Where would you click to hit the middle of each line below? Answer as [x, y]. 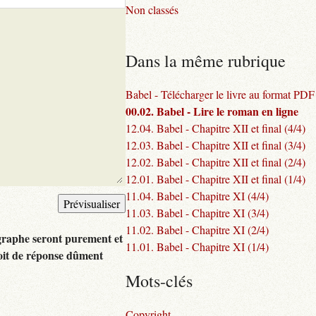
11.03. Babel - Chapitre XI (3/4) [197, 213]
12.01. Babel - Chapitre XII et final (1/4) [215, 179]
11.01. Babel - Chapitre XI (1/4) [197, 247]
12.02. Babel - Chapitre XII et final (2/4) [215, 162]
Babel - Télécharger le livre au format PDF [220, 94]
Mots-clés [159, 281]
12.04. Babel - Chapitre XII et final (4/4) [215, 128]
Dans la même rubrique [206, 61]
